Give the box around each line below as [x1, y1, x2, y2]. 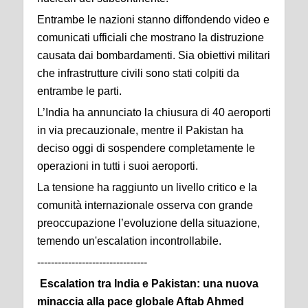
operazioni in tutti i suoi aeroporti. [37, 160, 198, 172]
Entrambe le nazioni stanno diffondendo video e [37, 14, 269, 25]
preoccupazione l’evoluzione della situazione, [37, 217, 260, 229]
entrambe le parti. [37, 85, 122, 97]
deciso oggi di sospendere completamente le [37, 142, 255, 154]
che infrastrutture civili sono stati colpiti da [37, 67, 239, 79]
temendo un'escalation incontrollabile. [37, 235, 221, 247]
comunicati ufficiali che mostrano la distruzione [37, 32, 264, 43]
